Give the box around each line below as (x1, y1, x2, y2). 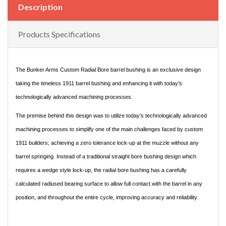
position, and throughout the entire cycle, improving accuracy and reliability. (16, 194, 198, 201)
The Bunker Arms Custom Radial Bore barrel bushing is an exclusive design (16, 67, 201, 73)
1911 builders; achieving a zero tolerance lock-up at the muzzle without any (16, 140, 199, 146)
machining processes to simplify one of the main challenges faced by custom (16, 126, 203, 133)
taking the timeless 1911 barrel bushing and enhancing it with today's (16, 80, 182, 87)
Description (18, 2, 63, 12)
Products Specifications (18, 29, 100, 39)
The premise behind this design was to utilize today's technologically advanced (16, 112, 207, 119)
